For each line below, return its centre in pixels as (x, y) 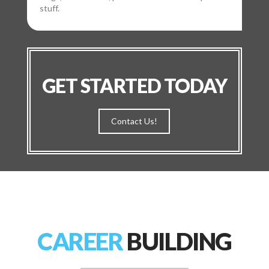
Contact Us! (134, 121)
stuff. (49, 8)
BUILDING (177, 242)
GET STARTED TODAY (134, 86)
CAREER (80, 242)
